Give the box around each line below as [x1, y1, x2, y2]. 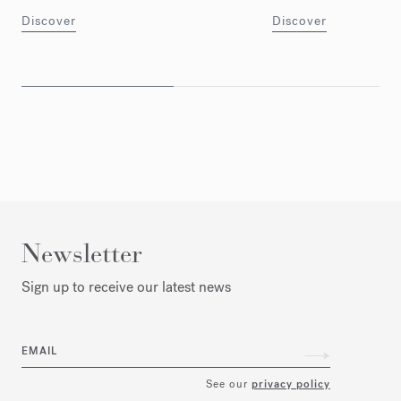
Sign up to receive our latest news [21, 277, 231, 296]
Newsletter [21, 236, 142, 269]
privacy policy [252, 376, 330, 391]
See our [206, 376, 252, 391]
